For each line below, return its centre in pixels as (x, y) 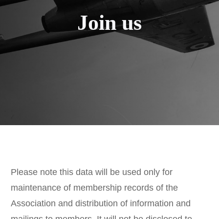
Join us (109, 22)
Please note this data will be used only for (92, 172)
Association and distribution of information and (101, 203)
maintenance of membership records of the (95, 188)
